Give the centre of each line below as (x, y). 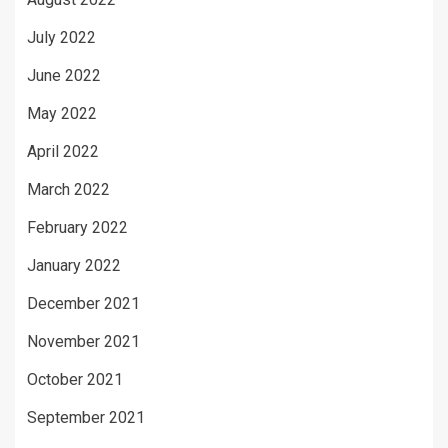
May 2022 (62, 113)
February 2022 (77, 227)
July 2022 (61, 37)
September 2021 (86, 417)
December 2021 (83, 303)
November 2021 (83, 341)
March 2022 (68, 189)
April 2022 (63, 151)
